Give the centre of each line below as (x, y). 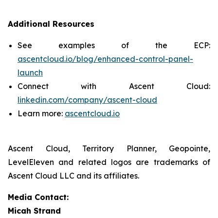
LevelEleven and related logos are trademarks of (109, 162)
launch (30, 73)
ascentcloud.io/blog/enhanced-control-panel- (105, 59)
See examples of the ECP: (114, 45)
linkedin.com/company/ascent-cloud (87, 100)
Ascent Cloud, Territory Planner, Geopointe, (109, 148)
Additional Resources (51, 24)
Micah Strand (34, 211)
